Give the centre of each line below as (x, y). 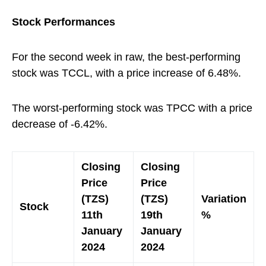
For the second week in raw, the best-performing (126, 57)
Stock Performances (64, 22)
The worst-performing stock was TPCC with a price (132, 108)
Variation (224, 199)
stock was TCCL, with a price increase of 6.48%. (126, 73)
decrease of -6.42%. (60, 124)
